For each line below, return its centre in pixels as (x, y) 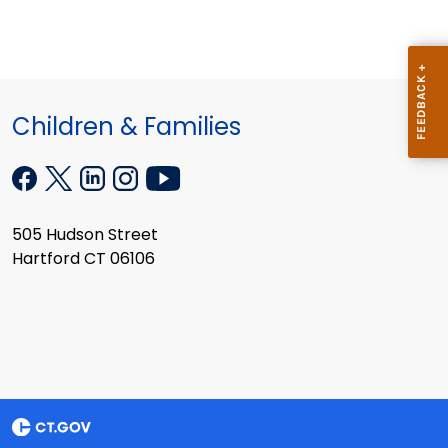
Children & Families (126, 126)
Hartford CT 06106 (83, 259)
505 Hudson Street (85, 235)
